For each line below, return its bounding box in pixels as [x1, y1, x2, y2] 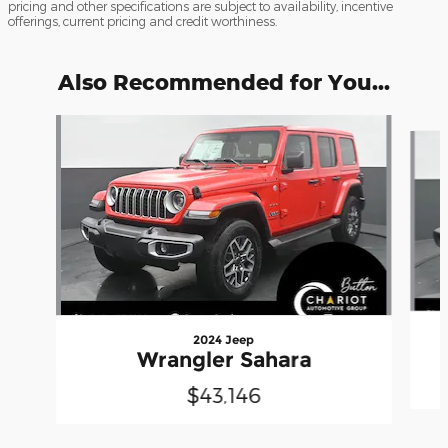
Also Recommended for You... [58, 68, 390, 95]
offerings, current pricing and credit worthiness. [8, 13, 277, 28]
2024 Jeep [193, 331, 255, 347]
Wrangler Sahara [136, 346, 311, 372]
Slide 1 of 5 [7, 115, 79, 133]
